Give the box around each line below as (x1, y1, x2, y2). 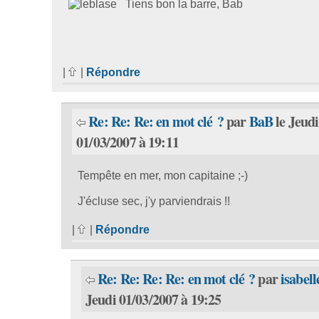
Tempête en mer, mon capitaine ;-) (78, 169, 249, 182)
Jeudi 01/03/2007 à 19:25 (85, 289, 221, 310)
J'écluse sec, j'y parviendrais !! (78, 195, 231, 208)
